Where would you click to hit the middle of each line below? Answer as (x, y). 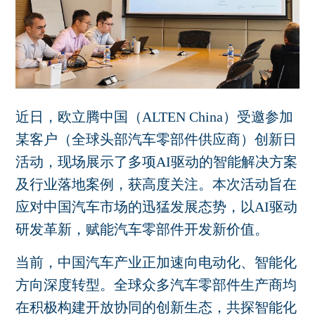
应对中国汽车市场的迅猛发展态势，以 (135, 207)
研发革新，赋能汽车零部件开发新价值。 (142, 230)
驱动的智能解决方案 (234, 162)
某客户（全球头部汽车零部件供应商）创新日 (156, 140)
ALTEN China (183, 117)
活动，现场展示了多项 (86, 162)
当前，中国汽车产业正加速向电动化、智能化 (156, 263)
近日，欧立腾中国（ (79, 117)
